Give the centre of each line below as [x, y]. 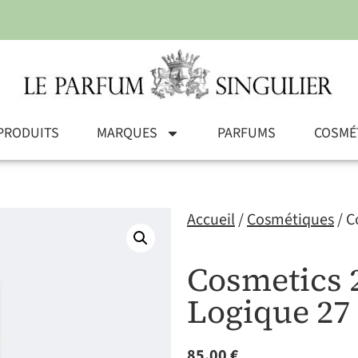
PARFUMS [247, 133]
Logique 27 [268, 312]
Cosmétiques [290, 220]
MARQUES [127, 133]
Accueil [211, 220]
